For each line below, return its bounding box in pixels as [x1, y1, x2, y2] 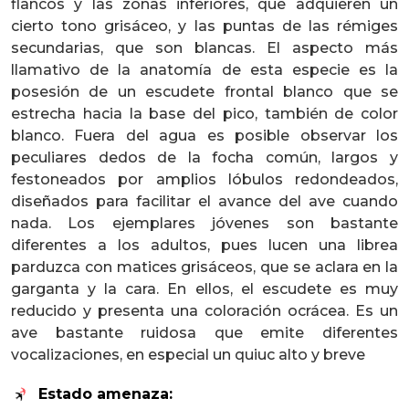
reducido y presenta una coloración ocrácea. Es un [11, 302, 398, 320]
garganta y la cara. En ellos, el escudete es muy [11, 280, 398, 298]
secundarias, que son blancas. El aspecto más [11, 39, 398, 57]
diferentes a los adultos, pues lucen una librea [11, 236, 398, 254]
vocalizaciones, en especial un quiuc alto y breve [11, 346, 365, 363]
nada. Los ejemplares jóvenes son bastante [11, 215, 398, 232]
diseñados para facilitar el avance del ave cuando [11, 193, 398, 210]
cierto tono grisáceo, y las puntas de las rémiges [11, 17, 398, 35]
